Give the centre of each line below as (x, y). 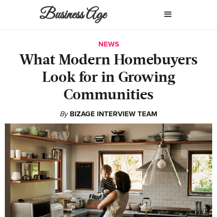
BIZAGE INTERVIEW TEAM (114, 114)
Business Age (73, 15)
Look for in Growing (108, 78)
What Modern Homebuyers (108, 61)
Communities (108, 95)
